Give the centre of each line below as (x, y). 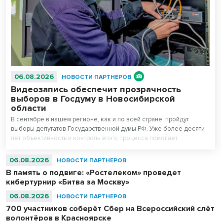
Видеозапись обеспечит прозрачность (96, 89)
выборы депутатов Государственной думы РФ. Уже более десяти (108, 129)
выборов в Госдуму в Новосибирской (93, 98)
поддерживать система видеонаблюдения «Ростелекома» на (102, 147)
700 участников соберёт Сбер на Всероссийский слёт (110, 208)
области (29, 108)
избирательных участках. (48, 157)
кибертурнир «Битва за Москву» (68, 182)
